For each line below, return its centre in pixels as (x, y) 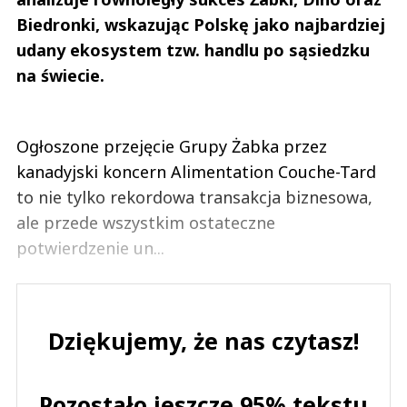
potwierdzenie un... (90, 248)
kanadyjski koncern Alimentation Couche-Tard (196, 172)
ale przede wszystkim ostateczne (146, 223)
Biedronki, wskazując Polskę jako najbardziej (201, 25)
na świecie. (60, 76)
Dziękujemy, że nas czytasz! (203, 341)
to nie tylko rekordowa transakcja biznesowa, (194, 198)
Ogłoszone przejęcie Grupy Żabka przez (172, 147)
